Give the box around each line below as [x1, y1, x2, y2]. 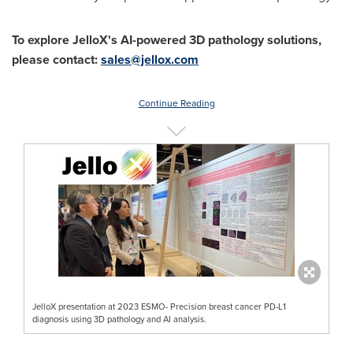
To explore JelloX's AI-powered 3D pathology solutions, [12, 31, 321, 49]
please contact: [12, 50, 101, 69]
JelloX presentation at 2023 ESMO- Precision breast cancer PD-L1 [32, 299, 286, 313]
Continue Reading [138, 96, 215, 110]
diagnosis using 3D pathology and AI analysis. [32, 312, 206, 325]
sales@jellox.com [101, 50, 199, 69]
